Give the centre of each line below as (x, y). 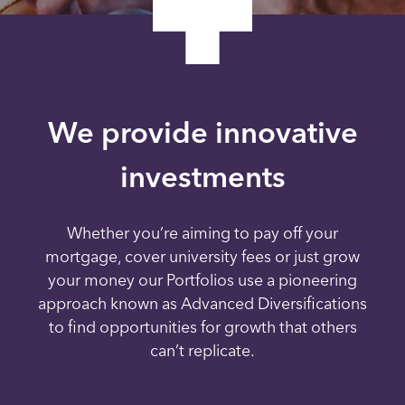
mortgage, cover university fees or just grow (202, 256)
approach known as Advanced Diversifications (202, 303)
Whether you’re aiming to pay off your (202, 232)
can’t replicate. (202, 350)
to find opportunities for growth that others (202, 326)
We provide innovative (202, 132)
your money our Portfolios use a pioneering (202, 279)
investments (202, 176)
